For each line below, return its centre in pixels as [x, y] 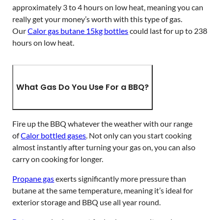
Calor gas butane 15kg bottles [78, 30]
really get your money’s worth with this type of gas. [97, 19]
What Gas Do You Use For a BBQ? [83, 87]
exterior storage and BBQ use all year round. [87, 202]
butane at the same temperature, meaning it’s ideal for [103, 191]
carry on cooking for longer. [58, 159]
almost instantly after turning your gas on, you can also [104, 147]
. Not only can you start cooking [139, 135]
